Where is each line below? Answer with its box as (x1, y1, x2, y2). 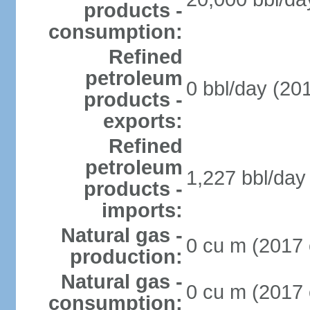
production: (69, 246, 183, 268)
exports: (102, 110, 183, 132)
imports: (101, 199, 183, 221)
